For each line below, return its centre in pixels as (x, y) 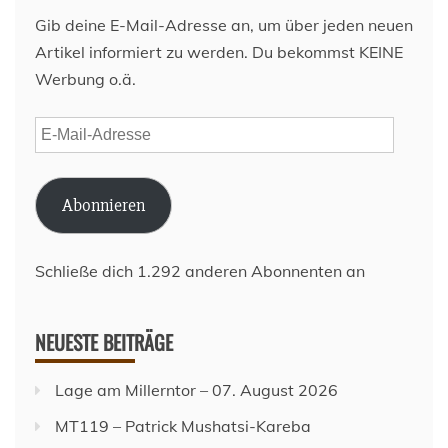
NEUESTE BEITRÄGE (104, 342)
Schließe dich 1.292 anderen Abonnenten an (200, 271)
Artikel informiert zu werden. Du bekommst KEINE (219, 52)
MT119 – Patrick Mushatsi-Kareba (183, 426)
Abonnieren (103, 205)
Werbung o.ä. (85, 79)
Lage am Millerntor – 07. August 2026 (196, 390)
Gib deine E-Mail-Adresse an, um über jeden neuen (224, 25)
